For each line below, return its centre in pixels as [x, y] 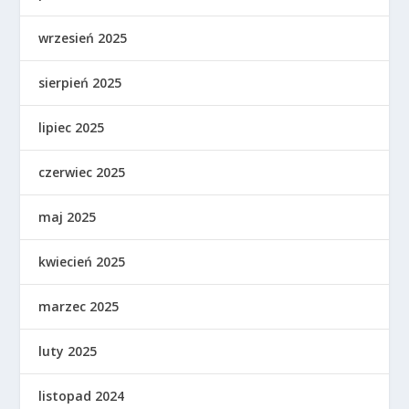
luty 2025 [68, 351]
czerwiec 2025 [82, 172]
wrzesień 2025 [83, 38]
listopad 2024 [82, 396]
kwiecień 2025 [82, 262]
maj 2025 [68, 217]
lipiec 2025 [72, 127]
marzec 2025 [79, 306]
